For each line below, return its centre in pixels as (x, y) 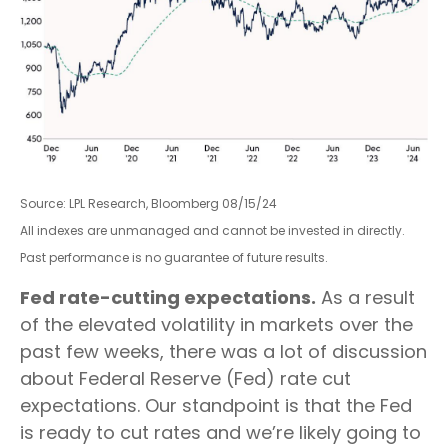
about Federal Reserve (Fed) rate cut (185, 378)
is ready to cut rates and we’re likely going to (220, 432)
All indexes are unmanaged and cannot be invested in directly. (212, 230)
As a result (365, 297)
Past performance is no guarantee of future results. (174, 257)
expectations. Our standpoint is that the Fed (216, 405)
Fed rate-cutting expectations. (168, 297)
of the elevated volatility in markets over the (216, 324)
